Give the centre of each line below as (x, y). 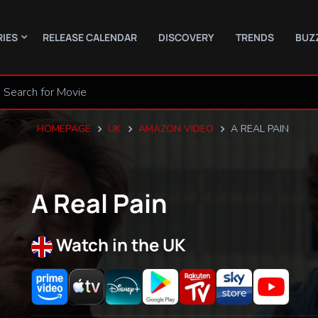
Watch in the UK (121, 245)
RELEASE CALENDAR (90, 37)
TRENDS (255, 37)
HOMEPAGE (64, 128)
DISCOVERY (186, 37)
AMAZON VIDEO (176, 128)
